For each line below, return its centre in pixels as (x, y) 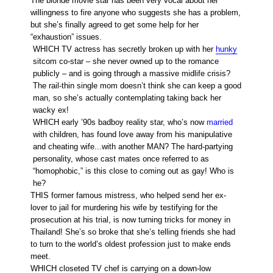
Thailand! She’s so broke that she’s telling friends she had (133, 232)
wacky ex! (51, 110)
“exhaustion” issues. (66, 37)
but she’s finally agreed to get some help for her (115, 25)
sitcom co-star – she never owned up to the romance (126, 62)
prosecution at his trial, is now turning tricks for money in (130, 220)
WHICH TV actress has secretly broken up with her (124, 49)
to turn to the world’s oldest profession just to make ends (131, 244)
